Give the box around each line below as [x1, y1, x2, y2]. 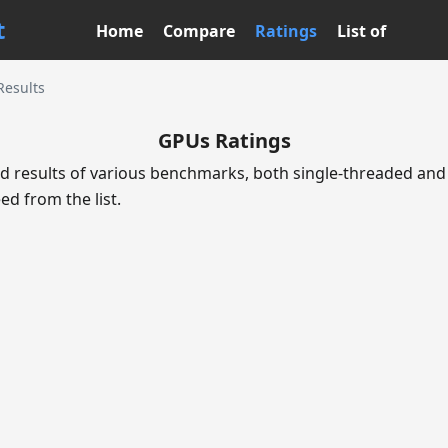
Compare [163, 20, 235, 42]
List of [337, 20, 386, 42]
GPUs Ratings [157, 127, 291, 154]
